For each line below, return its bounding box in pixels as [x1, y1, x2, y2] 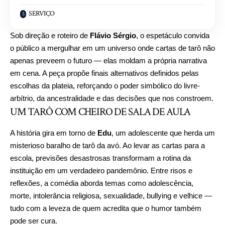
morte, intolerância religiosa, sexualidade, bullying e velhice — [10, 191, 212, 200]
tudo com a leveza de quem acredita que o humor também [10, 204, 201, 213]
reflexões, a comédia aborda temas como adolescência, [10, 179, 193, 188]
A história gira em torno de [10, 129, 97, 138]
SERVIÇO [29, 9, 55, 18]
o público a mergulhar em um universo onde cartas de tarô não [10, 43, 215, 52]
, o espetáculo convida [136, 31, 209, 40]
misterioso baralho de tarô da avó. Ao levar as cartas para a [10, 141, 205, 150]
